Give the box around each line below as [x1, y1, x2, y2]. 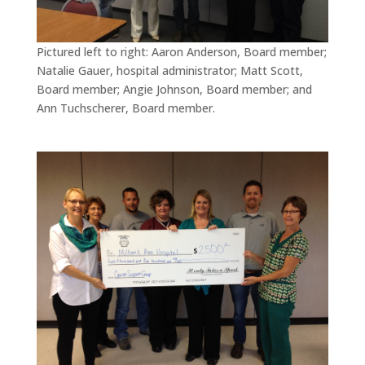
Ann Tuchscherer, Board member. [36, 100, 215, 117]
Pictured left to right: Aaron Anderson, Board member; [36, 44, 327, 60]
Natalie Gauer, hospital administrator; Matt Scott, [36, 63, 303, 79]
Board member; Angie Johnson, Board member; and [36, 81, 312, 98]
